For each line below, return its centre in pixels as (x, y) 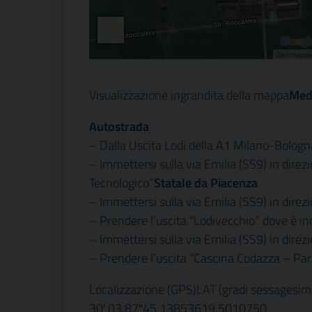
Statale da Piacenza (206, 183)
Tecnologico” (122, 183)
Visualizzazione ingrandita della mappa (189, 95)
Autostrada (119, 126)
